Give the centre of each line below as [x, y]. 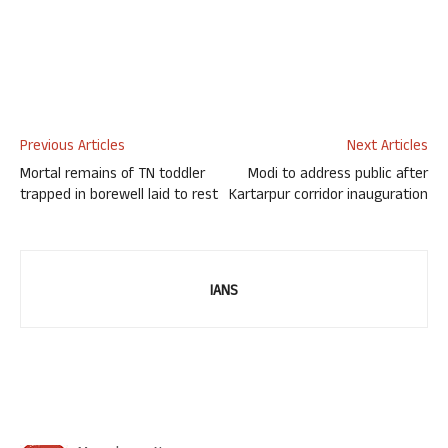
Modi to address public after [338, 175]
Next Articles [387, 147]
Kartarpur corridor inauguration [328, 196]
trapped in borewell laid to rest [121, 196]
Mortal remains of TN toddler [112, 175]
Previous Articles [72, 147]
